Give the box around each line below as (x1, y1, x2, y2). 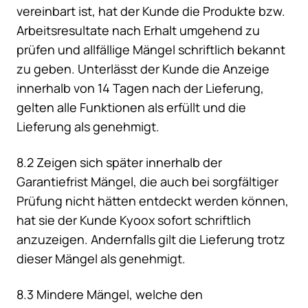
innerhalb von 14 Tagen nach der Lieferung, (16, 80, 264, 97)
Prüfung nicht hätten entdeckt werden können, (16, 192, 289, 210)
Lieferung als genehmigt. (16, 118, 159, 135)
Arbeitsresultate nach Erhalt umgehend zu (16, 22, 260, 39)
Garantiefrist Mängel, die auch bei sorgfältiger (16, 173, 278, 190)
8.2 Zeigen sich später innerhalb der (16, 154, 222, 171)
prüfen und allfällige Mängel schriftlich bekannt (16, 41, 285, 58)
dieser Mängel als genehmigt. (16, 250, 186, 267)
